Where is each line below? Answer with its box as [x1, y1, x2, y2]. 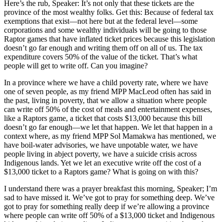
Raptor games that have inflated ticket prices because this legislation [4, 35, 215, 44]
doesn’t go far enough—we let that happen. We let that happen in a [4, 123, 213, 132]
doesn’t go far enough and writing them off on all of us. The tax [4, 44, 203, 53]
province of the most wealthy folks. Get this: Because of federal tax [4, 8, 214, 17]
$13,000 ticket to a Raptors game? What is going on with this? [4, 167, 198, 176]
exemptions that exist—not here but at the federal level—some [4, 17, 198, 26]
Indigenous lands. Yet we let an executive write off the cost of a [4, 159, 201, 167]
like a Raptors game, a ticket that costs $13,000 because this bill [4, 114, 202, 123]
